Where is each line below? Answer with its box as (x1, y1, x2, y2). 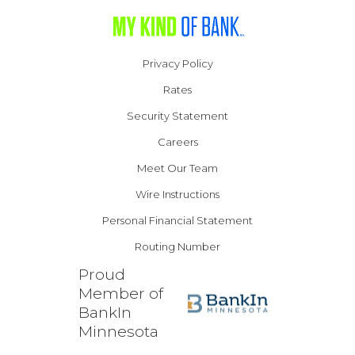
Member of (78, 284, 163, 303)
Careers (157, 136, 198, 149)
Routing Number (135, 240, 220, 254)
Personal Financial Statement (102, 214, 253, 227)
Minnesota (78, 323, 158, 342)
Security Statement (127, 109, 228, 123)
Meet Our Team (137, 162, 218, 175)
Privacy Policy (142, 57, 213, 71)
